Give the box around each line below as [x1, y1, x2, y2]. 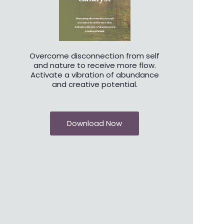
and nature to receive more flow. [33, 59, 156, 70]
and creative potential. [51, 78, 137, 89]
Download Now [67, 117, 122, 128]
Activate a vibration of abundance [30, 69, 159, 80]
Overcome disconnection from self [29, 50, 160, 61]
